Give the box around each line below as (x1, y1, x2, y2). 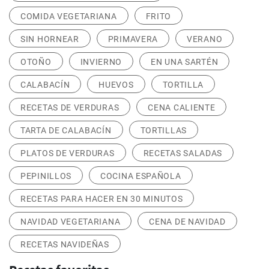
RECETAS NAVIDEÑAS (20, 240, 109, 249)
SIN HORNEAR (20, 34, 79, 44)
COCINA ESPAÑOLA (100, 171, 181, 181)
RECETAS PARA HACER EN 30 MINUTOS (20, 194, 183, 204)
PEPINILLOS (20, 171, 71, 181)
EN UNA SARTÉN (151, 57, 219, 67)
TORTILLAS (140, 125, 187, 135)
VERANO (187, 34, 223, 44)
